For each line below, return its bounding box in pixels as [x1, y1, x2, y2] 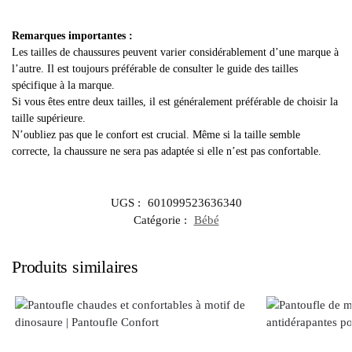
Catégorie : [133, 213, 190, 226]
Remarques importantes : [12, 30, 133, 42]
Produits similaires [12, 256, 138, 277]
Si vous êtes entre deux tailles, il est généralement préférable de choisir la [12, 96, 338, 108]
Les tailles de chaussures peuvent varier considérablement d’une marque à [12, 46, 339, 59]
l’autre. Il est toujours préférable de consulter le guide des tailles [12, 63, 298, 75]
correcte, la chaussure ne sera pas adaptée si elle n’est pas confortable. [12, 145, 321, 158]
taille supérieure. [12, 112, 86, 125]
